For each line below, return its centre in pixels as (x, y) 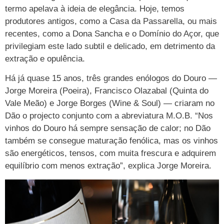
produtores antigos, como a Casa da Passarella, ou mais (111, 21)
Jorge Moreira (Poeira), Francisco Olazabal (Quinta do (107, 91)
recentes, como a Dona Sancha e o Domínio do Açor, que (112, 34)
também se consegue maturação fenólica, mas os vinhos (111, 141)
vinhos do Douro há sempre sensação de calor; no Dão (108, 128)
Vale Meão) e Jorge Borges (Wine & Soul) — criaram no (110, 103)
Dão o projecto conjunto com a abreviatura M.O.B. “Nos (109, 116)
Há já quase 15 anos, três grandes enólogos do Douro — (111, 78)
